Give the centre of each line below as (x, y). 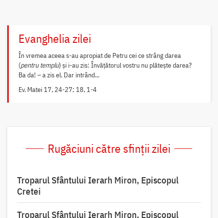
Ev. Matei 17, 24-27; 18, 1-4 (57, 90)
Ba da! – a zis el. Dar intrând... (59, 75)
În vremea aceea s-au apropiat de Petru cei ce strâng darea (100, 56)
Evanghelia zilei (54, 39)
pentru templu (39, 65)
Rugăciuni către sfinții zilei (109, 149)
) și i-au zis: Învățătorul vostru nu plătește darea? (125, 65)
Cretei (29, 191)
